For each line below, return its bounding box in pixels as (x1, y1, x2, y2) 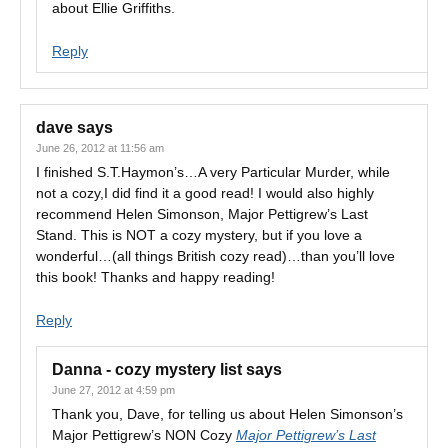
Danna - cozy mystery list (52, 361, 242, 378)
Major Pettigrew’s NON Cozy (52, 427, 236, 443)
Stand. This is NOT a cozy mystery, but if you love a (36, 227, 362, 243)
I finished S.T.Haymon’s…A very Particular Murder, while (36, 164, 390, 180)
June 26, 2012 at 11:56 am (36, 142, 164, 154)
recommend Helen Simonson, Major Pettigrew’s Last (36, 206, 368, 222)
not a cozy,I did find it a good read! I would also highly (36, 185, 374, 201)
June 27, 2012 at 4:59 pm (52, 384, 175, 396)
